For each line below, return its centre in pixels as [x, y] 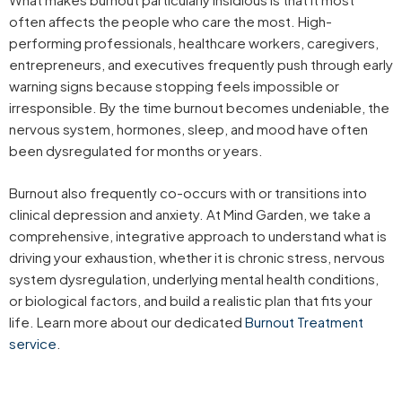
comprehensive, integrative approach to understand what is [198, 235]
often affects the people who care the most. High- [170, 21]
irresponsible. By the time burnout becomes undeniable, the [199, 107]
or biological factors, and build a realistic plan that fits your [191, 300]
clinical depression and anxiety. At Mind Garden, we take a [190, 214]
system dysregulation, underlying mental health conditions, [194, 278]
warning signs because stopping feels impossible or [174, 86]
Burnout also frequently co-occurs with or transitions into [188, 192]
